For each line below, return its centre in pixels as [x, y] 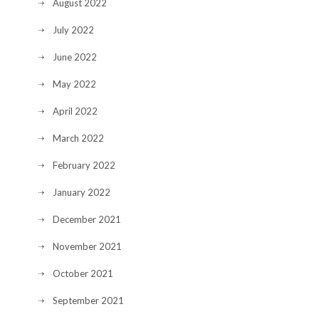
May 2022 [74, 84]
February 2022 [84, 165]
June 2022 [75, 57]
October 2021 [83, 273]
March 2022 [78, 138]
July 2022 [73, 30]
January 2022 [82, 192]
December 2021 [87, 219]
